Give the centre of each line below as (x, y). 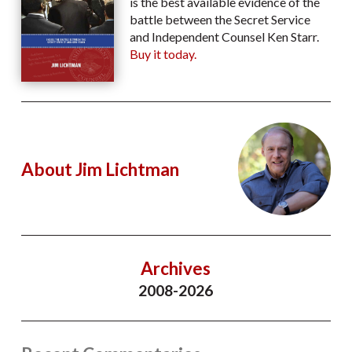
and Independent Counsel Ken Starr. (224, 37)
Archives (176, 269)
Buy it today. (163, 54)
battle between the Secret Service (220, 20)
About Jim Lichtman (100, 169)
